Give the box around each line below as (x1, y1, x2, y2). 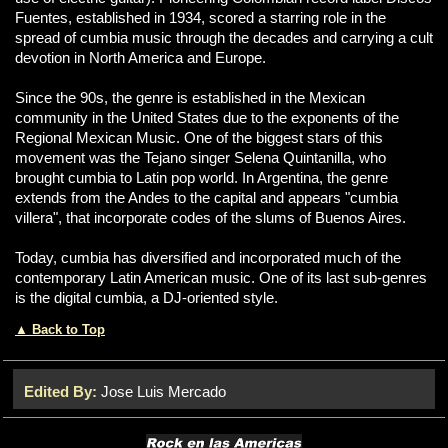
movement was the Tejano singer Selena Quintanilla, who (15, 150, 386, 167)
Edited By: (24, 383, 101, 401)
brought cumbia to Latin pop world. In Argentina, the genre (15, 170, 388, 187)
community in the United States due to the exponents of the (15, 110, 399, 127)
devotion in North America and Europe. (15, 50, 270, 67)
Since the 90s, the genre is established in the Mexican (15, 90, 365, 107)
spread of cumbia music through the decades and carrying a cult (15, 30, 433, 47)
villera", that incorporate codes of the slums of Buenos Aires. (15, 210, 406, 227)
